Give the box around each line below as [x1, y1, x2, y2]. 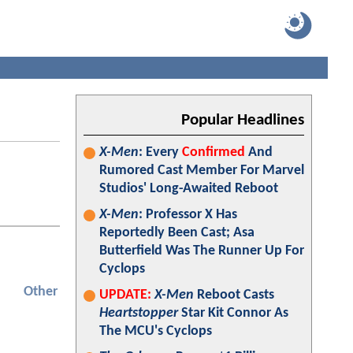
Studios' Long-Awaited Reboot [99, 181, 278, 196]
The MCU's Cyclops [99, 324, 212, 339]
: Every [139, 145, 182, 160]
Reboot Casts [194, 288, 274, 303]
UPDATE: [99, 288, 151, 303]
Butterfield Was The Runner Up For [99, 243, 304, 258]
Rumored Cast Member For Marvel [99, 163, 304, 178]
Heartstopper [99, 306, 178, 321]
